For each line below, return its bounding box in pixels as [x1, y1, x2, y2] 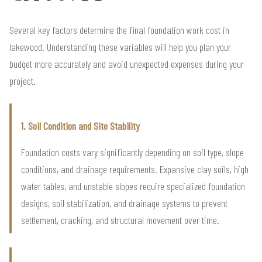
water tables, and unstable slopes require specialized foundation [21, 180, 245, 193]
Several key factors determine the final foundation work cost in [9, 23, 229, 37]
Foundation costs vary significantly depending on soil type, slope [21, 146, 244, 159]
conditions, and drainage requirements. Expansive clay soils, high [21, 163, 249, 176]
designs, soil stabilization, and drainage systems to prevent [21, 196, 227, 210]
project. [9, 74, 36, 88]
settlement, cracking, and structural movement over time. [21, 213, 219, 227]
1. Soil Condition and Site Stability [21, 119, 140, 133]
